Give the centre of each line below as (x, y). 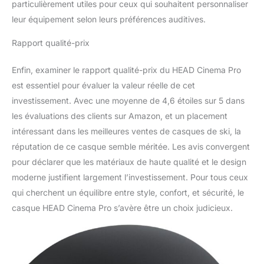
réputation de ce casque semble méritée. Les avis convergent (131, 147)
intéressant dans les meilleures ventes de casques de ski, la (126, 131)
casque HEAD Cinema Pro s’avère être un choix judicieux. (122, 208)
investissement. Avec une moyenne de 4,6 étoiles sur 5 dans (128, 101)
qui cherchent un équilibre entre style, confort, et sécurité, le (128, 193)
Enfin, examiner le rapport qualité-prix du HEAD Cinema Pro (126, 70)
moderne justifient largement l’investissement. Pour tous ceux (130, 177)
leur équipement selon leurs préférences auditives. (109, 19)
